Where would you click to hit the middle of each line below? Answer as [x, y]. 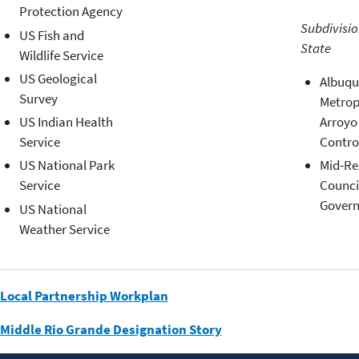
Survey [38, 98]
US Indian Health [66, 122]
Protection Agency [71, 12]
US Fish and [51, 35]
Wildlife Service [61, 55]
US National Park [67, 165]
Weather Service [64, 229]
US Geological [58, 78]
